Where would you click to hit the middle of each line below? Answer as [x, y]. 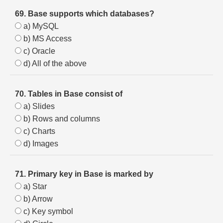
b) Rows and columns [61, 119]
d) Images [40, 144]
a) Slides [38, 106]
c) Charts [38, 131]
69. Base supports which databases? [85, 14]
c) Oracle [38, 51]
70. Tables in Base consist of [69, 94]
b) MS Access [47, 39]
